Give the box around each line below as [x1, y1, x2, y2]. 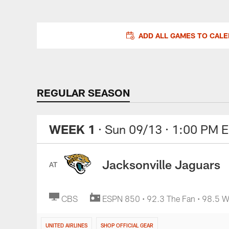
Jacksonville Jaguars [102, 156, 220, 172]
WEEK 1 [49, 122, 95, 136]
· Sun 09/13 [98, 122, 162, 136]
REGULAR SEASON [37, 86, 130, 99]
